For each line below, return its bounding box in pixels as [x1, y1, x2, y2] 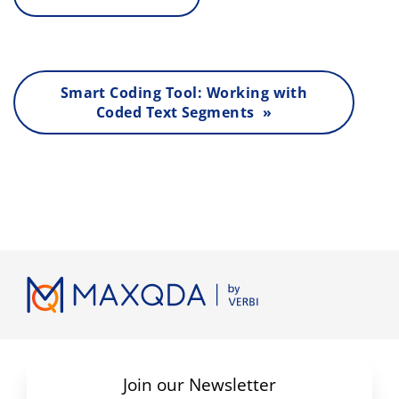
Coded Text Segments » [95, 102, 273, 122]
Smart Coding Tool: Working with [60, 82, 308, 102]
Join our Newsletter [123, 372, 276, 397]
